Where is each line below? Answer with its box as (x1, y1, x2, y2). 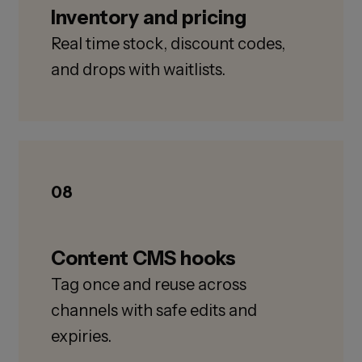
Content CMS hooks (50, 246, 236, 271)
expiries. (50, 326, 112, 347)
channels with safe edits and (50, 301, 257, 321)
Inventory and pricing (50, 6, 246, 30)
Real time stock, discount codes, (50, 34, 285, 54)
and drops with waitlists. (50, 60, 225, 80)
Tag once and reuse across (50, 275, 246, 295)
